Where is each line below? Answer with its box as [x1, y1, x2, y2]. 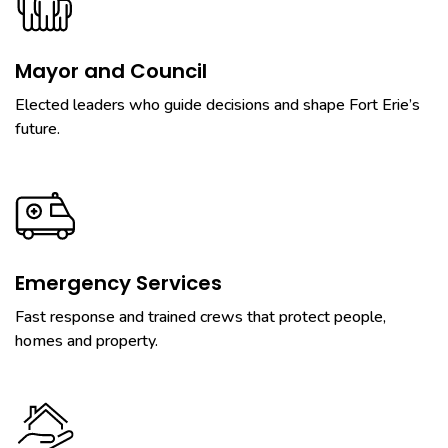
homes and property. [15, 330, 158, 352]
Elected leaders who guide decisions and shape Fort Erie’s [15, 94, 420, 116]
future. [15, 118, 60, 140]
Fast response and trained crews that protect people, [15, 306, 386, 328]
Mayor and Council [15, 57, 207, 85]
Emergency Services [15, 269, 222, 297]
